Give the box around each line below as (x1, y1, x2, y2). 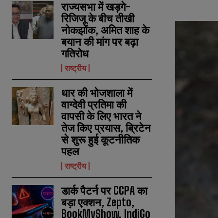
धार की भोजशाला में (61, 86, 133, 100)
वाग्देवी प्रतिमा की (61, 98, 127, 111)
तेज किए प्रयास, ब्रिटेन (61, 121, 151, 135)
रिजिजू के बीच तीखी (61, 12, 135, 25)
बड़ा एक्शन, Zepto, (61, 196, 135, 209)
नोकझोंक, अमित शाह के (61, 23, 150, 37)
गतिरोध (61, 47, 89, 60)
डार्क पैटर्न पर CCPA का (61, 184, 148, 198)
